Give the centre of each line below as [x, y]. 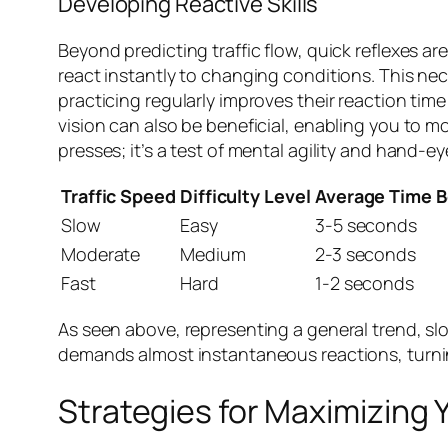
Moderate [101, 253]
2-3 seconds [365, 253]
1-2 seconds [364, 282]
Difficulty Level [245, 195]
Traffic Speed [118, 195]
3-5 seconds [366, 224]
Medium [213, 253]
